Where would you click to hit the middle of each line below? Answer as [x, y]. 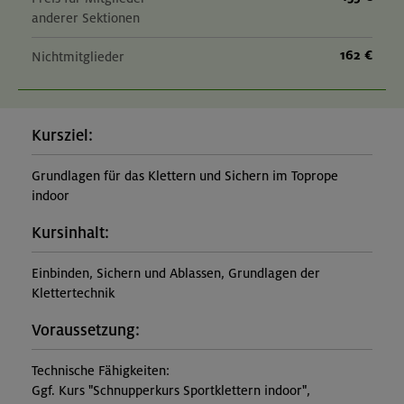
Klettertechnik [73, 294]
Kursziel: [62, 136]
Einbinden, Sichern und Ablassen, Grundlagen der [176, 274]
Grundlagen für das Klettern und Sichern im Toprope [185, 176]
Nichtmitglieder [78, 57]
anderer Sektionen [86, 18]
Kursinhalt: [70, 234]
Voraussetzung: [86, 331]
